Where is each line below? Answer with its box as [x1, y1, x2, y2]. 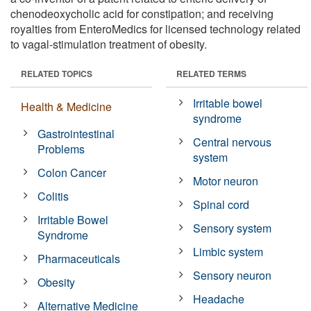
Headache [193, 290, 245, 307]
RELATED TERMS [176, 67, 246, 80]
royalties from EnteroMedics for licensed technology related [10, 20, 301, 37]
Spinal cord [193, 196, 250, 212]
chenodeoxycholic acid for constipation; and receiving [10, 5, 274, 22]
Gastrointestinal [37, 125, 115, 142]
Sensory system [193, 219, 272, 236]
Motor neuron [193, 172, 259, 189]
